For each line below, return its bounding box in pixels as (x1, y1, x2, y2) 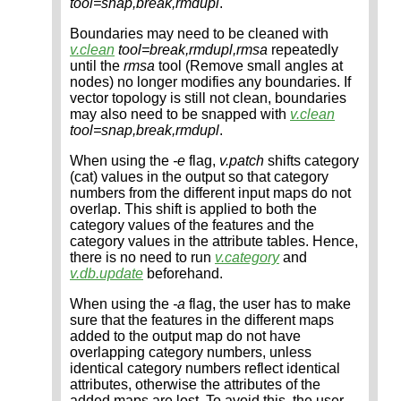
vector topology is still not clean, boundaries (70, 90, 346, 107)
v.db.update (70, 266, 143, 282)
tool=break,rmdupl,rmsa (115, 42, 268, 58)
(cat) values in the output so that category (70, 169, 328, 185)
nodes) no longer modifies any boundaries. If (70, 74, 351, 90)
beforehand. (143, 266, 223, 282)
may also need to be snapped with (70, 107, 290, 123)
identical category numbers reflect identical (70, 361, 340, 377)
